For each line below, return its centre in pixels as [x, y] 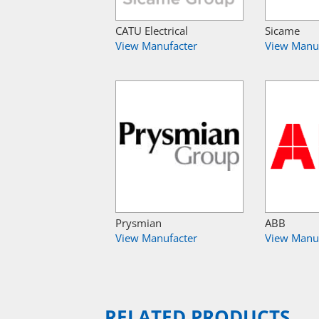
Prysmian [138, 223]
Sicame [282, 31]
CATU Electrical [152, 31]
